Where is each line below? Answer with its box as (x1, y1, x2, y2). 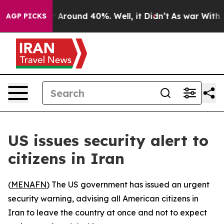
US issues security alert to (8, 131, 208, 150)
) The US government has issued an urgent (46, 179, 209, 189)
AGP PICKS (6, 11, 46, 20)
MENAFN (11, 179, 46, 189)
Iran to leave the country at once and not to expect (8, 207, 207, 217)
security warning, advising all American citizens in (8, 193, 198, 203)
